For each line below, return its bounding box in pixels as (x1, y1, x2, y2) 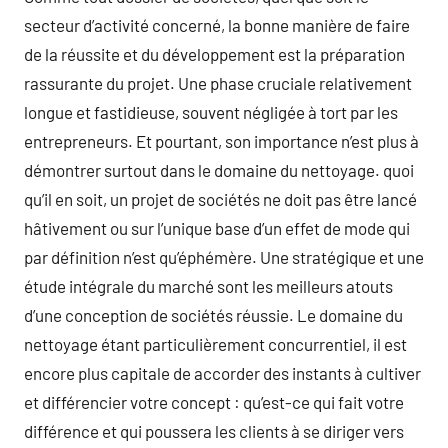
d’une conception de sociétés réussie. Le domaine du (24, 305, 403, 325)
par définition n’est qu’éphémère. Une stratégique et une (24, 247, 424, 267)
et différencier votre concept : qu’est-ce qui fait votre (24, 392, 404, 412)
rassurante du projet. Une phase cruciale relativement (24, 73, 412, 93)
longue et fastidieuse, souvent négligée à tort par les (24, 102, 398, 122)
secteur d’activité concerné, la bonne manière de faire (24, 15, 410, 35)
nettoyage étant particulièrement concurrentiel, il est (24, 334, 407, 354)
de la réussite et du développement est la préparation (24, 44, 405, 64)
